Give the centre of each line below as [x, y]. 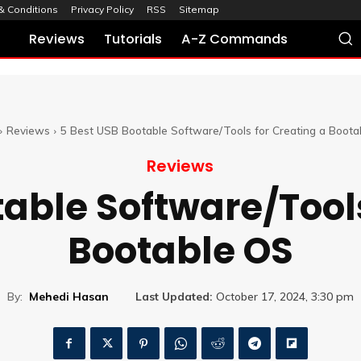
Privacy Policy [102, 10]
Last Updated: [174, 297]
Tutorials [133, 39]
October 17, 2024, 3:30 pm [284, 297]
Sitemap [199, 10]
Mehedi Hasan [68, 296]
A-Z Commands [235, 39]
